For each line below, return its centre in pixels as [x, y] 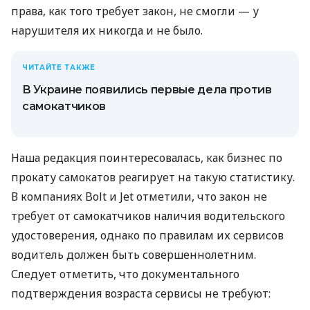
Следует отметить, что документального [125, 274]
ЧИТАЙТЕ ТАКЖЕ [59, 67]
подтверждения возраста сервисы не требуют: [141, 293]
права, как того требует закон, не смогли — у [135, 11]
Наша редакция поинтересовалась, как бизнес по [147, 157]
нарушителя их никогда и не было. [107, 30]
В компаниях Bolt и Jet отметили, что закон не [139, 196]
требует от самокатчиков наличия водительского [148, 216]
